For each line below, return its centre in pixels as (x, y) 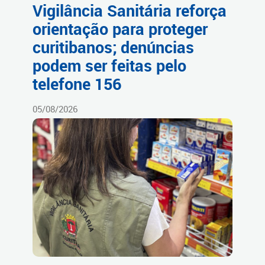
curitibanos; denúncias (113, 48)
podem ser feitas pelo (109, 66)
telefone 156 (77, 84)
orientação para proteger (120, 29)
